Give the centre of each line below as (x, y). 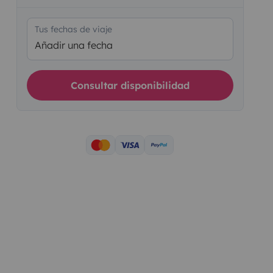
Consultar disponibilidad (130, 85)
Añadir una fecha (73, 45)
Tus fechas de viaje (73, 29)
